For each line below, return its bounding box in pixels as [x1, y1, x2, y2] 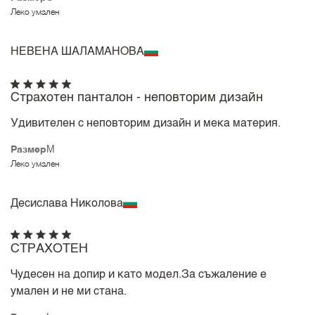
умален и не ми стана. [11, 286, 127, 298]
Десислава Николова [11, 198, 124, 210]
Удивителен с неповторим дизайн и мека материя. [11, 117, 281, 129]
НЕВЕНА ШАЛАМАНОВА [11, 46, 145, 58]
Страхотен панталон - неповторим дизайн [11, 91, 264, 104]
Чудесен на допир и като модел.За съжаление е [11, 269, 267, 281]
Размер [11, 144, 47, 155]
